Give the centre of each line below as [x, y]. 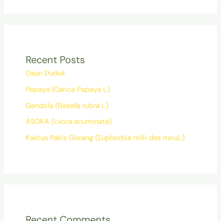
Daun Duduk [45, 74]
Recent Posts [55, 60]
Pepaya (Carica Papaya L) [67, 89]
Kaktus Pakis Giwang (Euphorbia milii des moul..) [105, 138]
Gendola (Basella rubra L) [67, 106]
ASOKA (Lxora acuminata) [68, 122]
